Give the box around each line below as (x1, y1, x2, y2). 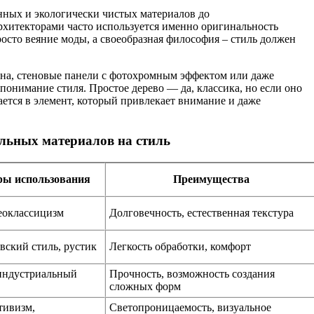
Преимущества (172, 172, 250, 185)
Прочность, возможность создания (109, 267, 275, 280)
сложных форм (109, 280, 181, 292)
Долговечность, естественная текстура (109, 206, 294, 219)
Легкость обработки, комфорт (109, 240, 251, 252)
